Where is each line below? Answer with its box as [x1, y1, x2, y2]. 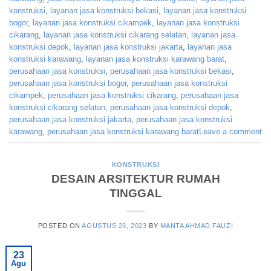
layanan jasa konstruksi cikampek [33, 18, 152, 27]
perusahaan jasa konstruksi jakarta [9, 114, 131, 124]
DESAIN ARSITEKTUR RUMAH [51, 172, 220, 185]
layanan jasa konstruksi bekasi [50, 5, 158, 15]
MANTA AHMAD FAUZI [160, 221, 233, 229]
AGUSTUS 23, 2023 [82, 221, 147, 229]
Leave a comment [199, 126, 262, 136]
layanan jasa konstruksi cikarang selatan [44, 30, 186, 39]
